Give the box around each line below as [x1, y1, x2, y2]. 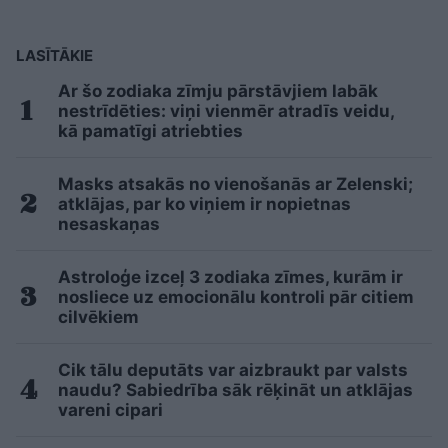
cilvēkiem [58, 306, 139, 327]
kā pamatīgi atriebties [58, 120, 243, 141]
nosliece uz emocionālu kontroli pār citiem [58, 286, 414, 307]
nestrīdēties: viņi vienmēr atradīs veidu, [58, 100, 394, 121]
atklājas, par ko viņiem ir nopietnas [58, 193, 351, 214]
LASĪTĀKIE [16, 45, 93, 65]
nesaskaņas [58, 213, 160, 234]
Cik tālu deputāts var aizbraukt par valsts [58, 359, 408, 380]
